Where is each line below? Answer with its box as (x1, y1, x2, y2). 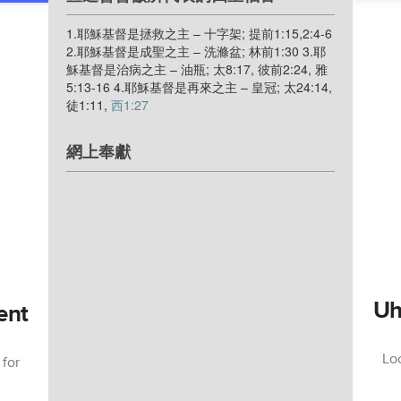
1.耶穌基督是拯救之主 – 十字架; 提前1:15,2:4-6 (66, 24, 332, 43)
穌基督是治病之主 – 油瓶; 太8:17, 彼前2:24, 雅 (66, 60, 328, 79)
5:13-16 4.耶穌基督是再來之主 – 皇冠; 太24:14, (66, 78, 332, 97)
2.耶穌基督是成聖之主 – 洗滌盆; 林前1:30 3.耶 (66, 42, 326, 61)
